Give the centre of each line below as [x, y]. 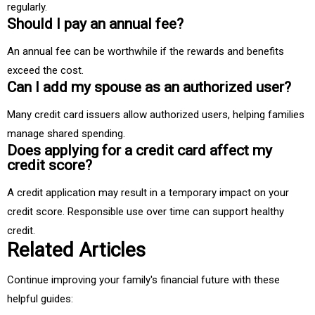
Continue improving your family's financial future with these [143, 280]
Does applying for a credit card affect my [140, 151]
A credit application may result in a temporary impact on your [148, 193]
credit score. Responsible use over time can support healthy [146, 212]
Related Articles [79, 250]
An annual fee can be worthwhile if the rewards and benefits [146, 52]
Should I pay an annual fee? [95, 24]
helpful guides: [40, 299]
